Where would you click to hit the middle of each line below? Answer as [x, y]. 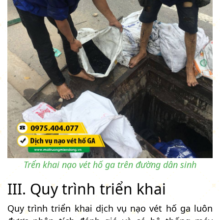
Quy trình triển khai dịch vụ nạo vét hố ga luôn [110, 208]
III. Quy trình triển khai [87, 189]
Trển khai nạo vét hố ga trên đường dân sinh [110, 164]
